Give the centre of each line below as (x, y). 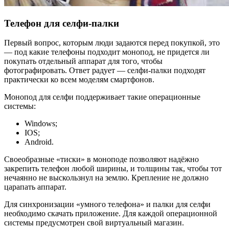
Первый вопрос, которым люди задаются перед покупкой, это (112, 43)
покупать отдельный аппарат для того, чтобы (83, 61)
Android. (39, 142)
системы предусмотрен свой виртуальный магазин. (94, 223)
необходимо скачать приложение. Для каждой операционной (111, 214)
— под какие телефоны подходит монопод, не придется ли (107, 52)
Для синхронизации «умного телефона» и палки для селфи (107, 204)
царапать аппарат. (35, 187)
